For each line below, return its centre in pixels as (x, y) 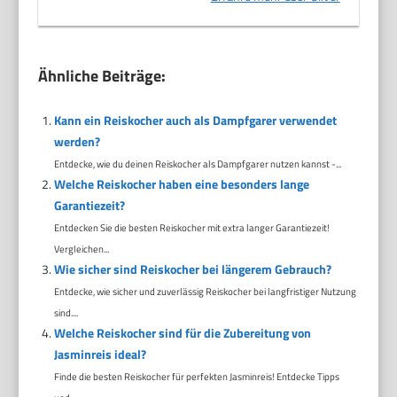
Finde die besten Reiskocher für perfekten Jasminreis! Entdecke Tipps (196, 377)
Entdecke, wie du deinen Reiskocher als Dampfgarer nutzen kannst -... (197, 164)
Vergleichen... (81, 249)
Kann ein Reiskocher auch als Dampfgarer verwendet (195, 121)
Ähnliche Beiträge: (102, 76)
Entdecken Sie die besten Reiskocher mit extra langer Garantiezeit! (191, 228)
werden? (77, 142)
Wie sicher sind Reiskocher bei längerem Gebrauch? (192, 269)
